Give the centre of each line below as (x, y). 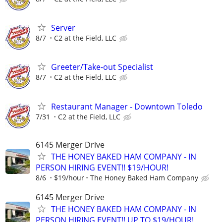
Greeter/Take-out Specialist (102, 67)
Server (63, 28)
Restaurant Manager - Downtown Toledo (127, 106)
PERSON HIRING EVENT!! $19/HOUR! (102, 167)
